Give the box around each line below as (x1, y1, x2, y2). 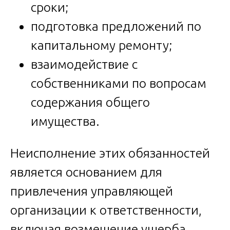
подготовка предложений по (31, 18, 201, 33)
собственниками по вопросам (31, 75, 206, 90)
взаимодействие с (31, 56, 138, 71)
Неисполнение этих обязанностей (10, 145, 210, 160)
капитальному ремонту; (31, 37, 172, 52)
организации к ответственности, (10, 202, 202, 217)
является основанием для (10, 164, 162, 179)
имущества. (31, 113, 100, 128)
